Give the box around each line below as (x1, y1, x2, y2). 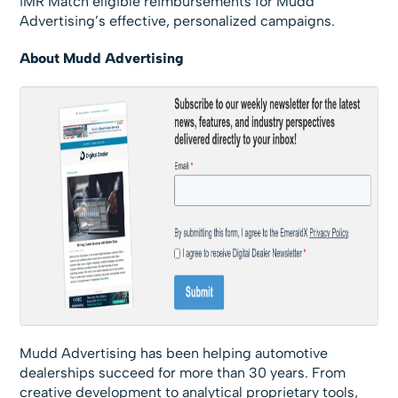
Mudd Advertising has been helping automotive (20, 345, 329, 362)
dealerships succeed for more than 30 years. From (20, 364, 346, 382)
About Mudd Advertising (20, 50, 185, 67)
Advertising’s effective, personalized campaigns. (20, 12, 336, 29)
